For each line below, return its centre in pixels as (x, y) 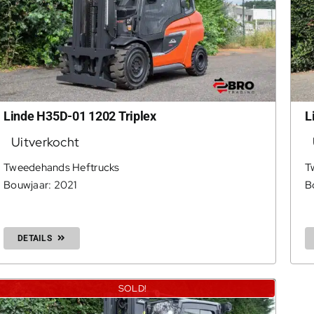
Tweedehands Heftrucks (61, 168)
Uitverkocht (46, 142)
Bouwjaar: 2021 (40, 185)
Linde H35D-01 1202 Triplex (80, 116)
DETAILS (34, 239)
